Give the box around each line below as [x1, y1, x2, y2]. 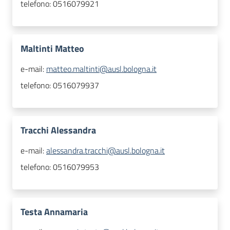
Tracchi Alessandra [21, 123, 96, 138]
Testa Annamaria [21, 205, 88, 219]
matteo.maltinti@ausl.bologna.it [46, 63, 157, 75]
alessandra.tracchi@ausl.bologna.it [46, 144, 165, 157]
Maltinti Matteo [21, 42, 84, 56]
